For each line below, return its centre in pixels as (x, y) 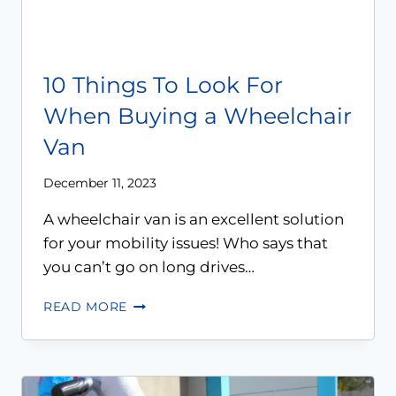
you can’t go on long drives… (149, 267)
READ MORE (86, 307)
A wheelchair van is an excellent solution (194, 220)
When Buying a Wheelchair (198, 115)
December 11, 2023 (100, 183)
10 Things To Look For (163, 84)
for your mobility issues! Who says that (186, 244)
